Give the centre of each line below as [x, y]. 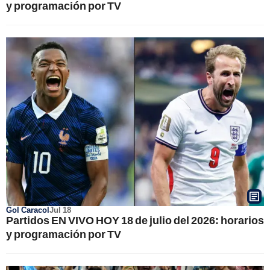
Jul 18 [60, 209]
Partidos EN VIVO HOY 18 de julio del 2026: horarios [135, 220]
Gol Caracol [28, 209]
